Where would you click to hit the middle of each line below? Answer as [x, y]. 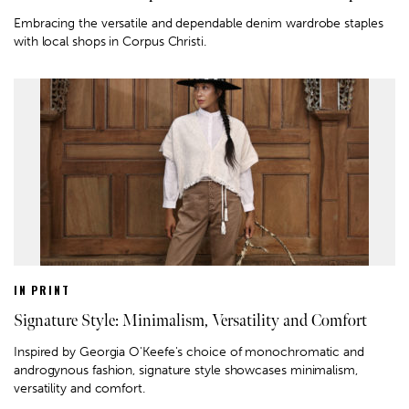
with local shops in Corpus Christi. [110, 41]
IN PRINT [42, 289]
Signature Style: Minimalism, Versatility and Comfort [190, 320]
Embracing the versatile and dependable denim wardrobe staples [199, 23]
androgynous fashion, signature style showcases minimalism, [186, 370]
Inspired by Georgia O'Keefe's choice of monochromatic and [189, 351]
